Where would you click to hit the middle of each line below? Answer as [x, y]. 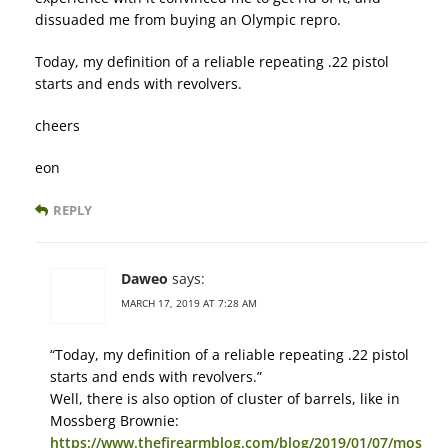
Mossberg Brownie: [114, 421]
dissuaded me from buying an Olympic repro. [188, 20]
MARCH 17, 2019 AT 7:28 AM [189, 303]
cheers [57, 126]
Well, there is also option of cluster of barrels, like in [225, 399]
